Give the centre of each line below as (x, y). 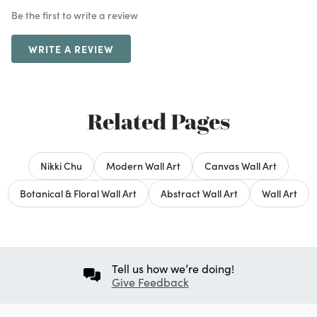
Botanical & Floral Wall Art (78, 193)
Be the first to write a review (75, 15)
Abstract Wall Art (199, 193)
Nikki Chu (61, 165)
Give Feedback (150, 282)
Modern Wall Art (143, 165)
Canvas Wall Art (241, 165)
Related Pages (158, 121)
